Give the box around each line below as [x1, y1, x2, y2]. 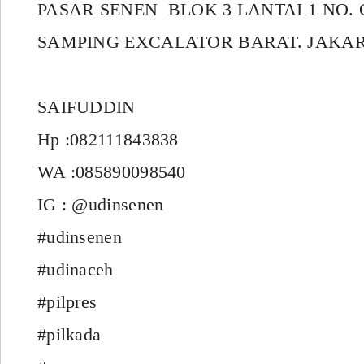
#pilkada [37, 323, 102, 344]
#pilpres [37, 291, 97, 312]
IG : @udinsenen [37, 193, 164, 214]
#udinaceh [37, 258, 114, 279]
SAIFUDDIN [37, 96, 136, 117]
